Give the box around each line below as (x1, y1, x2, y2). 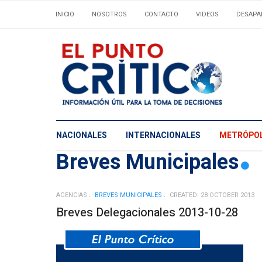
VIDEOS (196, 9, 219, 19)
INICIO (56, 9, 74, 19)
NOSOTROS (92, 9, 127, 19)
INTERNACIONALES (126, 129, 201, 142)
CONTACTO (144, 9, 178, 19)
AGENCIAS (56, 189, 87, 200)
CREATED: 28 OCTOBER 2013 (170, 189, 254, 200)
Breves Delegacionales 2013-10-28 (56, 204, 238, 221)
